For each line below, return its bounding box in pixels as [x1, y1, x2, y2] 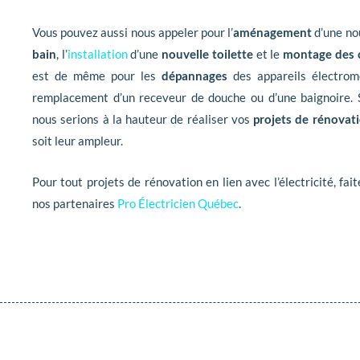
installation [67, 47, 128, 62]
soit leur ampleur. [32, 133, 123, 149]
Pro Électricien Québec [117, 196, 239, 211]
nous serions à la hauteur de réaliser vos [32, 112, 253, 127]
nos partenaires [32, 196, 117, 211]
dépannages [162, 68, 227, 84]
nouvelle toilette [162, 47, 253, 62]
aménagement [233, 25, 313, 40]
